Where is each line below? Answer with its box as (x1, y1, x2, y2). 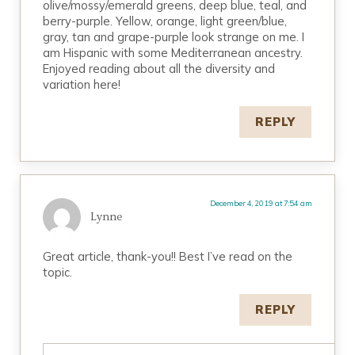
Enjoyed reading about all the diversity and (43, 60, 276, 76)
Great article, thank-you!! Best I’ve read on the (43, 248, 293, 264)
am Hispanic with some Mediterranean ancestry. (43, 44, 303, 60)
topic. (43, 264, 73, 280)
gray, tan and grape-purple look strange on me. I (43, 29, 305, 44)
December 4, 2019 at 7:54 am (209, 198, 312, 208)
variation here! (43, 76, 121, 92)
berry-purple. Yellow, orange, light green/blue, (43, 13, 288, 29)
